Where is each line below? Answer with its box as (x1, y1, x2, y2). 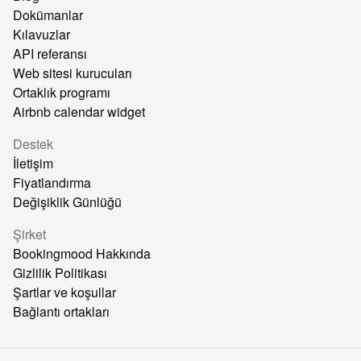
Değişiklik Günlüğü (13, 193, 122, 211)
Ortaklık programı (13, 83, 110, 102)
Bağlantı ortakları (13, 302, 110, 321)
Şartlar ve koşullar (13, 283, 116, 301)
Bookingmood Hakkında (13, 244, 151, 263)
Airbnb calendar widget (13, 102, 145, 121)
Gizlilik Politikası (13, 263, 107, 282)
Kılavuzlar (13, 25, 70, 44)
